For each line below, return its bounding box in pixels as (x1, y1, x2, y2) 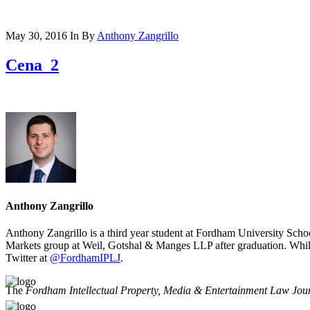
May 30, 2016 (6, 30, 67, 42)
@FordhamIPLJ (50, 252, 120, 264)
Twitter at (6, 252, 50, 264)
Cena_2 (6, 55, 59, 74)
